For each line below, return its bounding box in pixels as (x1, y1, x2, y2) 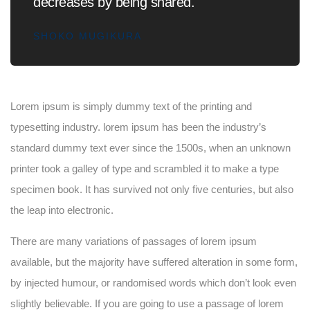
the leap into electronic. (10, 203, 113, 216)
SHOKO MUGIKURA (33, 30, 142, 42)
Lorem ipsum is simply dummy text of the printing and (10, 100, 252, 112)
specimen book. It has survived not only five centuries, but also (10, 183, 293, 195)
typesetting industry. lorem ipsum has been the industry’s (10, 120, 266, 133)
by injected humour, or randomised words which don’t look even (10, 276, 296, 289)
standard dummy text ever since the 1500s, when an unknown (10, 141, 291, 154)
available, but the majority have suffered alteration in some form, (10, 255, 298, 268)
